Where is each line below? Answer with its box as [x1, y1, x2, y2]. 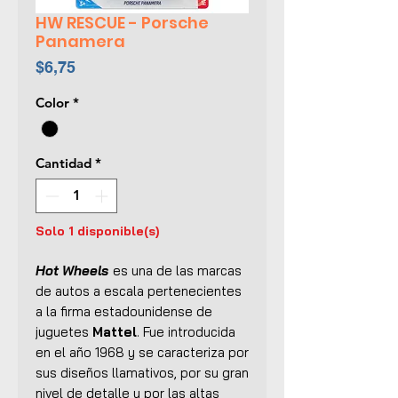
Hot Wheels [36, 261, 108, 279]
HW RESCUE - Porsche [36, 12, 209, 34]
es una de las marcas [109, 261, 242, 279]
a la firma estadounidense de [36, 302, 212, 320]
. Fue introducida [137, 322, 235, 340]
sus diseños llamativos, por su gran [36, 363, 249, 381]
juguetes [36, 322, 92, 340]
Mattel [92, 322, 137, 340]
